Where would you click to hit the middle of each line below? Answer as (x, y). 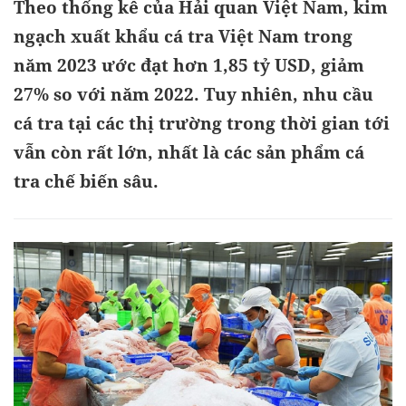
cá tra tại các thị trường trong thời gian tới (202, 123)
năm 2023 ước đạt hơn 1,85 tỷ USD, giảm (189, 65)
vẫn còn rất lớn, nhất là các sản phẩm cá (189, 152)
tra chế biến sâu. (86, 181)
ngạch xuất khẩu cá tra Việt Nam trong (183, 36)
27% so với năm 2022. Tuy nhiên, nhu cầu (193, 94)
